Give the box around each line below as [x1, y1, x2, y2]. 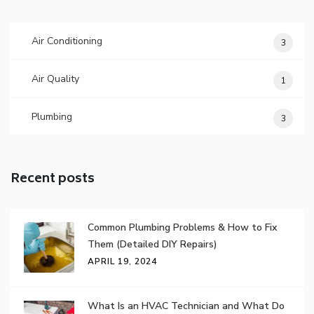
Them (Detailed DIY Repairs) [88, 238, 217, 252]
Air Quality [32, 72, 79, 86]
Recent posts [11, 168, 95, 191]
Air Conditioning [32, 34, 102, 48]
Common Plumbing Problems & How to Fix [88, 221, 277, 235]
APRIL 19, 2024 [88, 256, 157, 268]
